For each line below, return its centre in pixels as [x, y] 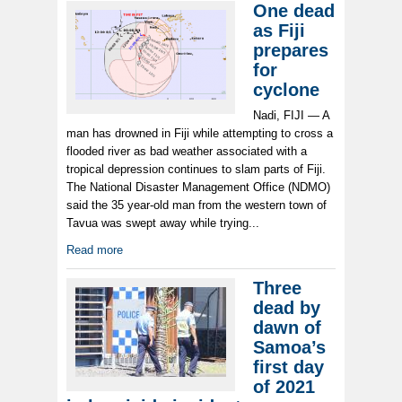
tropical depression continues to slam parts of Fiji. [196, 170]
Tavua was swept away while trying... [163, 223]
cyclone [286, 90]
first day [288, 367]
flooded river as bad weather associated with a [187, 152]
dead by [287, 308]
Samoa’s [289, 348]
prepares [291, 51]
